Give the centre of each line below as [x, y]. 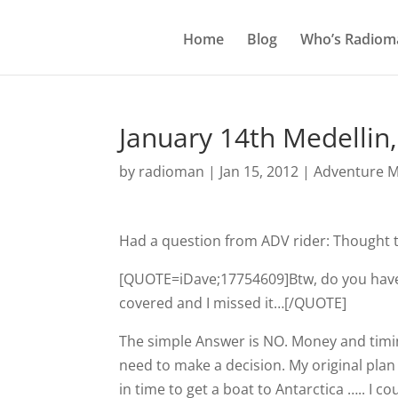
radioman [172, 171]
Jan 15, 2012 [259, 171]
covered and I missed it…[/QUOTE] [233, 303]
